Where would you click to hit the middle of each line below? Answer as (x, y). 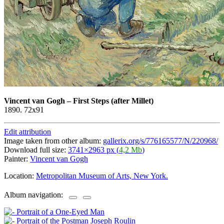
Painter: (17, 158)
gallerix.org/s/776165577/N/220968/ (160, 140)
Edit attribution (27, 131)
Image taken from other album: (53, 140)
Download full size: (36, 149)
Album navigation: (36, 195)
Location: (20, 175)
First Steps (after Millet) (113, 100)
